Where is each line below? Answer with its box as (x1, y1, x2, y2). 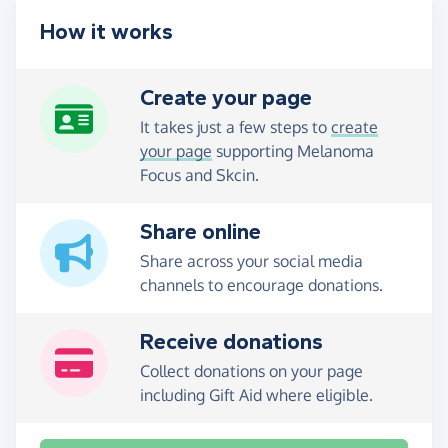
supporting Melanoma (212, 141, 374, 162)
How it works (40, 19, 173, 46)
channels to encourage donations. (140, 275, 383, 296)
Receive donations (140, 329, 323, 356)
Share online (140, 219, 261, 246)
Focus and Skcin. (140, 165, 259, 186)
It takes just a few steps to (140, 117, 331, 138)
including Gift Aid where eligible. (140, 385, 373, 406)
